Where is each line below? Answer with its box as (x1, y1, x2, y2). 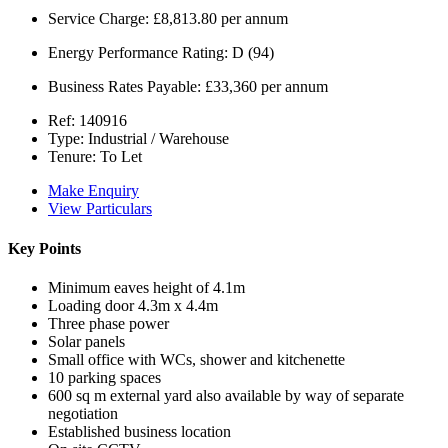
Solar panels (48, 332, 125, 350)
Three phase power (48, 314, 169, 332)
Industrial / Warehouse (84, 130, 229, 148)
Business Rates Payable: (48, 78, 201, 96)
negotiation (48, 404, 118, 422)
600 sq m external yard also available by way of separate (48, 386, 404, 404)
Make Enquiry (48, 182, 139, 200)
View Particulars (48, 200, 152, 218)
